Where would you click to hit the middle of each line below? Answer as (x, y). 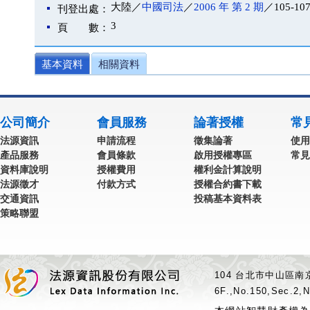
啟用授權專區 (223, 155)
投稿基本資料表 (228, 199)
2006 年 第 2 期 (229, 7)
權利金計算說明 (228, 170)
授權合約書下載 (228, 184)
